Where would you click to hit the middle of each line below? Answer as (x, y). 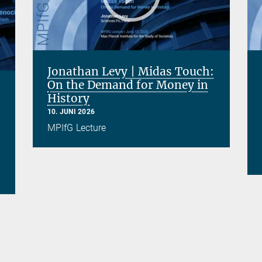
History (68, 99)
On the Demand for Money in (128, 85)
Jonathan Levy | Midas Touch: (131, 72)
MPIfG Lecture (77, 127)
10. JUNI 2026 (71, 112)
